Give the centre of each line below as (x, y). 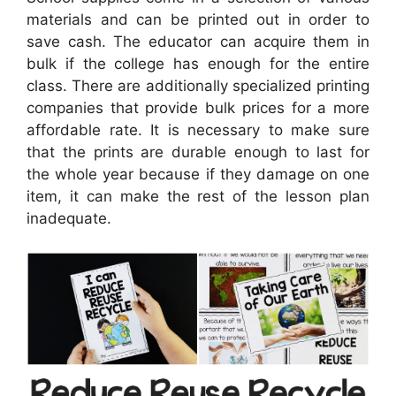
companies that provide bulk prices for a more (198, 107)
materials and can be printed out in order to (198, 19)
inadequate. (69, 218)
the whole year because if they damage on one (198, 174)
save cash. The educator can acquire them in (198, 41)
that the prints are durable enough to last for (198, 152)
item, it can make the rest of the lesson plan (198, 196)
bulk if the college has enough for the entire (198, 63)
